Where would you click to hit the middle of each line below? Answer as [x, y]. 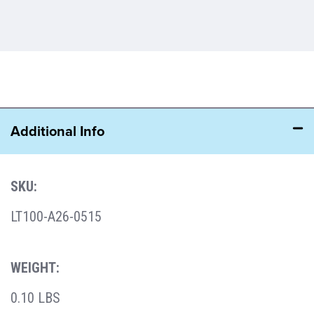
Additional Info [57, 130]
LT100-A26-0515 [56, 216]
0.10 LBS [35, 298]
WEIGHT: [35, 267]
